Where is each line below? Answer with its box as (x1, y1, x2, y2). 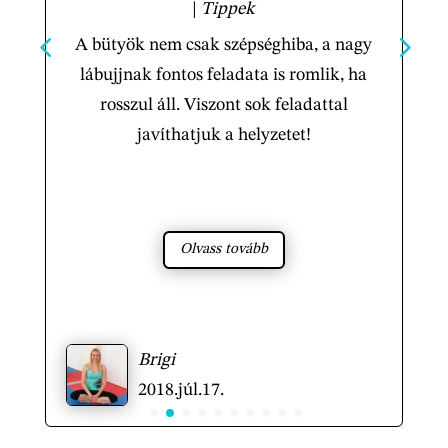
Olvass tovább (179, 242, 268, 257)
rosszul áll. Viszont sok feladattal (99, 96, 348, 114)
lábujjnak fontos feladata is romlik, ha (80, 66, 368, 84)
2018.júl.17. (137, 381, 224, 399)
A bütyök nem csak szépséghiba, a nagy (75, 36, 373, 54)
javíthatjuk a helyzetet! (136, 126, 311, 144)
